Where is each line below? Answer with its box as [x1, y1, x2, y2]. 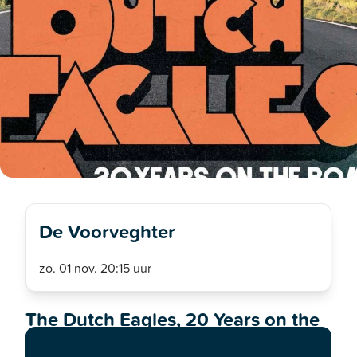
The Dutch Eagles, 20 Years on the [25, 304, 320, 332]
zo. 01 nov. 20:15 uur [39, 258, 151, 277]
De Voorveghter [39, 217, 175, 245]
